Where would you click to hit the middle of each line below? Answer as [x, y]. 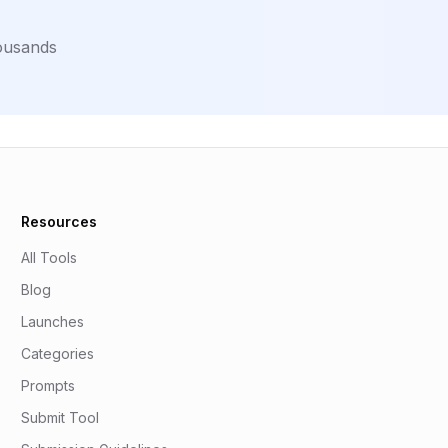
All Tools [49, 257]
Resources [59, 221]
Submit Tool [60, 417]
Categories [58, 353]
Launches [53, 321]
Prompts [48, 385]
